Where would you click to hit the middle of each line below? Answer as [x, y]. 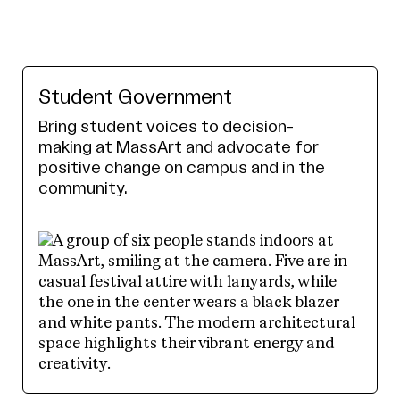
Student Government [135, 97]
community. [83, 188]
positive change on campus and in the [182, 167]
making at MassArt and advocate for [179, 147]
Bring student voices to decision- [166, 126]
